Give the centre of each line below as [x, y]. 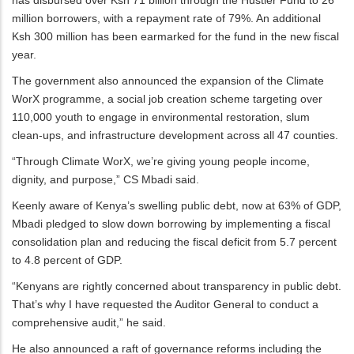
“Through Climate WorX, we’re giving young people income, [161, 161]
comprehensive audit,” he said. [89, 322]
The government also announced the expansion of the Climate [168, 80]
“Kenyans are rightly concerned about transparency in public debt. [177, 286]
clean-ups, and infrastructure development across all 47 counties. [175, 135]
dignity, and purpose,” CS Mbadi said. [105, 179]
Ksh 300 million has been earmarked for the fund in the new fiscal [175, 36]
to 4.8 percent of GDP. [67, 260]
